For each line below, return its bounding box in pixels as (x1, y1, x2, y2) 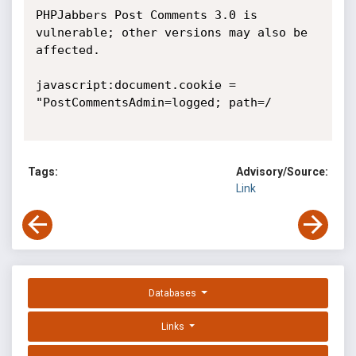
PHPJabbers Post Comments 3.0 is (35, 8, 257, 22)
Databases (149, 288, 199, 300)
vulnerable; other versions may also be (35, 25, 308, 40)
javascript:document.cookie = (35, 78, 236, 92)
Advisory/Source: (236, 165, 328, 179)
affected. (35, 43, 107, 57)
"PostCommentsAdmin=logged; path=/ (35, 95, 279, 110)
